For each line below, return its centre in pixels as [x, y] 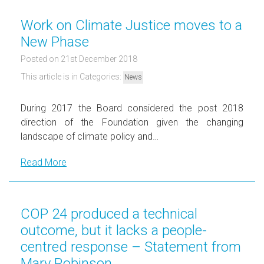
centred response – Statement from [131, 247]
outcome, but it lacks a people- [114, 230]
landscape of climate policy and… [90, 136]
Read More [44, 162]
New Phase [55, 42]
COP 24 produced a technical [109, 214]
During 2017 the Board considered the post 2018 [132, 108]
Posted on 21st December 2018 [79, 59]
